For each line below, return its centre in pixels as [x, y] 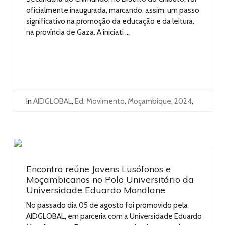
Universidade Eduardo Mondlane [96, 190]
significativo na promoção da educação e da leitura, [110, 21]
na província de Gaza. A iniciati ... [78, 32]
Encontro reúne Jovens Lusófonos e [98, 169]
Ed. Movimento [100, 101]
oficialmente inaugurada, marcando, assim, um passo [113, 10]
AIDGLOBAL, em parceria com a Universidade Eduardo [114, 216]
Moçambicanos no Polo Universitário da [110, 179]
